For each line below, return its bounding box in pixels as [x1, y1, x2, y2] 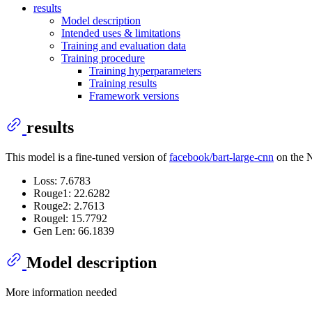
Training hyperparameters [89, 64, 201, 77]
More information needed [6, 286, 117, 298]
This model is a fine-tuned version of [6, 150, 169, 163]
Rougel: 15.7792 [33, 212, 107, 224]
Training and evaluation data [61, 39, 186, 52]
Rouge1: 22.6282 [33, 187, 110, 199]
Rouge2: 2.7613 [33, 199, 104, 212]
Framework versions [89, 89, 179, 102]
